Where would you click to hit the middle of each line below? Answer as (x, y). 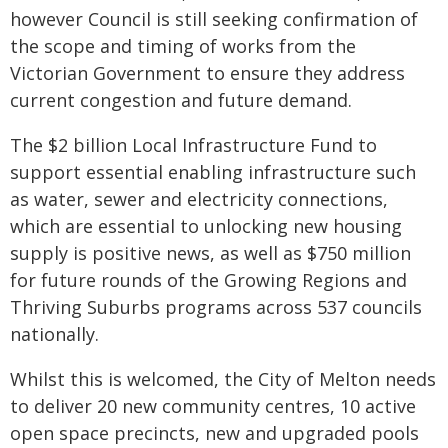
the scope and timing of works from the (183, 46)
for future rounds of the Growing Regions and (208, 280)
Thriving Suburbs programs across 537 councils (216, 307)
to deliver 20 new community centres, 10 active (213, 406)
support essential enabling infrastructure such (213, 172)
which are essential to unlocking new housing (206, 226)
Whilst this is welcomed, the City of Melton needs (223, 379)
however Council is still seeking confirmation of (214, 19)
